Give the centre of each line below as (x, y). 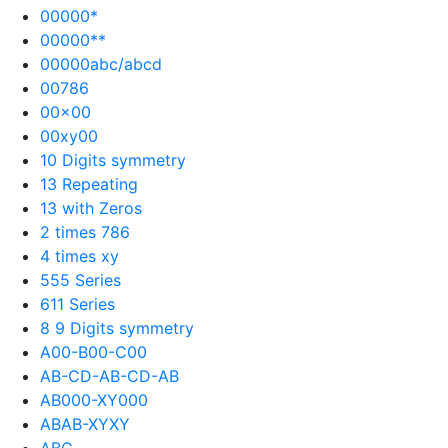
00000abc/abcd (101, 63)
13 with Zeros (91, 207)
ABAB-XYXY (85, 423)
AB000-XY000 (94, 399)
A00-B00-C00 (93, 351)
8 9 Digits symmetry (117, 327)
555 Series (80, 279)
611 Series (77, 303)
